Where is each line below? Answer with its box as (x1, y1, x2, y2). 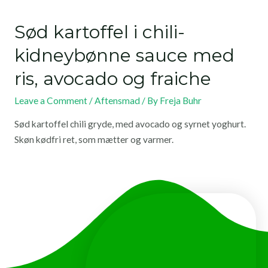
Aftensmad (94, 95, 140, 106)
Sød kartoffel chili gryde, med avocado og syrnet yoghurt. (14, 118, 246, 130)
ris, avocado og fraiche (14, 67, 211, 90)
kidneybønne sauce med (14, 44, 234, 66)
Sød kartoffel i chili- (14, 20, 185, 43)
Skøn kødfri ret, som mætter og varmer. (14, 134, 173, 145)
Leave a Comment (14, 95, 87, 106)
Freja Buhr (159, 95, 202, 106)
